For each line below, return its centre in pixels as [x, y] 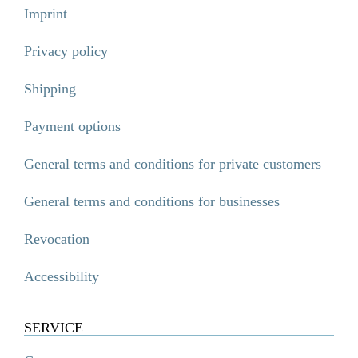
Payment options [72, 127]
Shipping [50, 89]
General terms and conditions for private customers [173, 164]
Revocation [57, 239]
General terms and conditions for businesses [152, 202]
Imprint [46, 14]
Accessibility [62, 277]
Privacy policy [66, 52]
